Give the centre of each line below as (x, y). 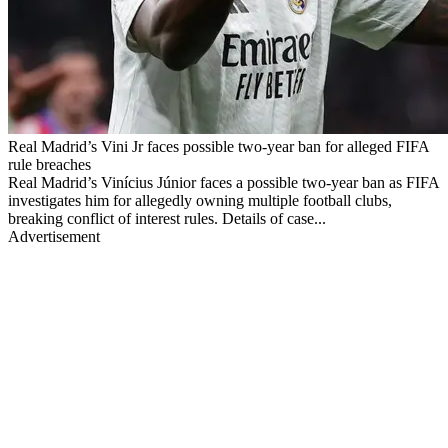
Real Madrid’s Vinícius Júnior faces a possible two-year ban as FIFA (223, 182)
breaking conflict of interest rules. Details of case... (167, 218)
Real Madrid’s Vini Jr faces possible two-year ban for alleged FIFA (218, 146)
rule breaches (49, 164)
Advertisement (54, 236)
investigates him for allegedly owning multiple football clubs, (200, 200)
